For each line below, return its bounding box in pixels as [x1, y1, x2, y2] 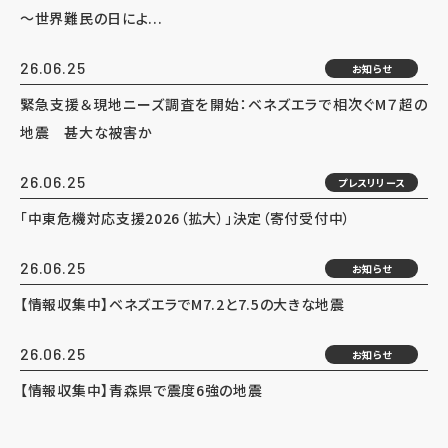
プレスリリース [338, 174, 405, 190]
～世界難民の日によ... [20, 8, 163, 28]
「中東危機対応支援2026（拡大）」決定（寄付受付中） [20, 208, 351, 228]
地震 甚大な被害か [20, 122, 153, 142]
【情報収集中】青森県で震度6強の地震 [20, 380, 263, 400]
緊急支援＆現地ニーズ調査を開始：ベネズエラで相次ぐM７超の [20, 94, 428, 114]
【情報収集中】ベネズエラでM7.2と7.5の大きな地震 [20, 294, 345, 314]
